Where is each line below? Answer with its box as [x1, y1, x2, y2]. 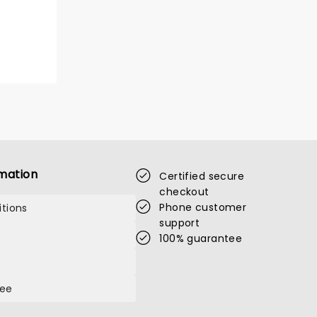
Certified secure [159, 169, 245, 183]
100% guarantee [159, 231, 243, 246]
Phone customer [159, 200, 247, 214]
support [159, 216, 200, 230]
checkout [159, 185, 209, 199]
